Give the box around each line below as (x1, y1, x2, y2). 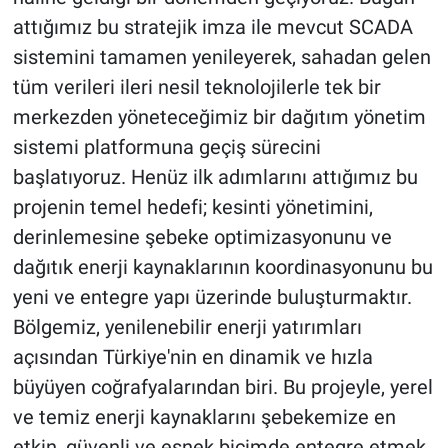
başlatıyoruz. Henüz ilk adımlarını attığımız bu (12, 164, 418, 189)
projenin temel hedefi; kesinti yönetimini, (12, 194, 373, 219)
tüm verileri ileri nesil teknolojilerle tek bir (12, 74, 381, 99)
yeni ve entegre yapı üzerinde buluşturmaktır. (12, 284, 412, 309)
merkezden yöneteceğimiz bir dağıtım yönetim (12, 104, 426, 129)
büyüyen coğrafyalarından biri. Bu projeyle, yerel (12, 374, 433, 399)
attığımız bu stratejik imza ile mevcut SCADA (12, 14, 413, 39)
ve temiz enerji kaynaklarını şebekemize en (12, 404, 396, 429)
